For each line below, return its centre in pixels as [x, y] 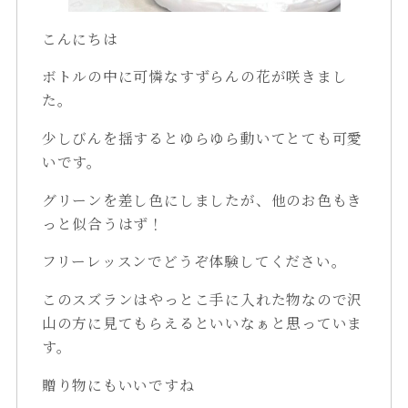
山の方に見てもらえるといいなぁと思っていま [202, 323]
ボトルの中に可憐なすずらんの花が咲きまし [194, 76]
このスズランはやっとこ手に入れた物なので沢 [202, 299]
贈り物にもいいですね [118, 384]
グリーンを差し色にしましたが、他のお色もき [202, 199]
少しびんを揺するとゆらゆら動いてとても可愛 [202, 138]
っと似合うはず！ [103, 223]
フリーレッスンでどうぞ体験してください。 [194, 261]
